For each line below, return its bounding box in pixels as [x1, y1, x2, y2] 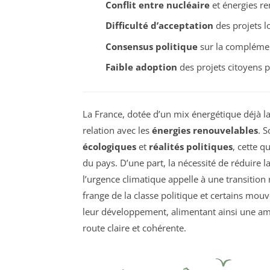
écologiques [83, 140, 136, 152]
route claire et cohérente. [83, 221, 186, 234]
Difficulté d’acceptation [105, 19, 213, 32]
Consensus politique [105, 40, 198, 52]
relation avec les [83, 124, 152, 136]
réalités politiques [149, 140, 233, 152]
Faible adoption [105, 61, 177, 74]
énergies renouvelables [152, 124, 258, 136]
